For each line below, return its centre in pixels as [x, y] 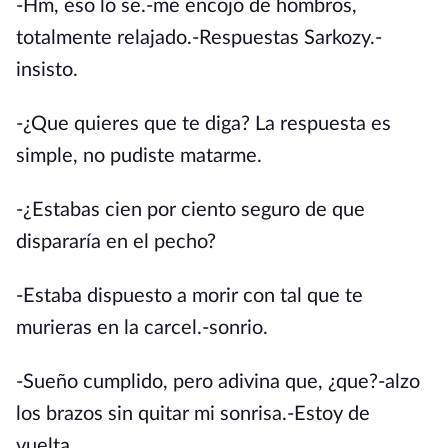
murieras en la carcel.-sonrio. [142, 328]
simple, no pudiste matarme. [139, 156]
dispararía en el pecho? [116, 242]
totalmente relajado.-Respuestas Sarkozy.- [199, 38]
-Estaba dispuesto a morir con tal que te [189, 296]
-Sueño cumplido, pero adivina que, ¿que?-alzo [218, 382]
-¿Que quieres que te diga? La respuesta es [203, 124]
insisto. [47, 70]
